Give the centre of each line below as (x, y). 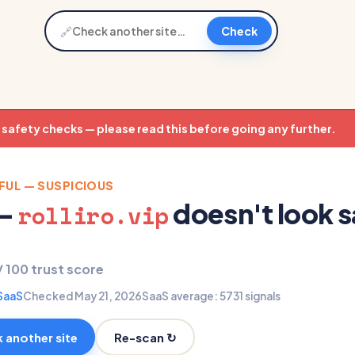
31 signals (257, 296)
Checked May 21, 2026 (82, 296)
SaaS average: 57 (187, 296)
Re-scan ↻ (145, 337)
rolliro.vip (94, 216)
